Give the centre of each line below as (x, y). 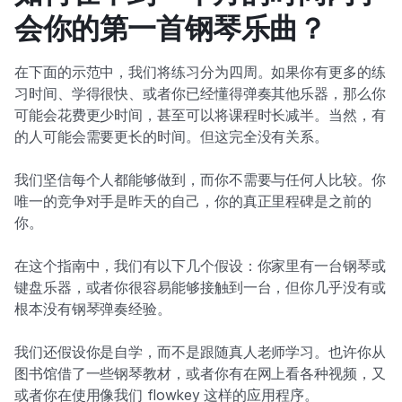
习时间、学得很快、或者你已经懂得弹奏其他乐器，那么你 (200, 93)
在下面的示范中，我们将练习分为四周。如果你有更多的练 (200, 72)
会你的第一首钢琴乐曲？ (174, 28)
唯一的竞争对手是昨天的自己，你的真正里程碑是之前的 (193, 201)
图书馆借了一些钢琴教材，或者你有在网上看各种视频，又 (200, 373)
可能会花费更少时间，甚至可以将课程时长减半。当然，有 (200, 115)
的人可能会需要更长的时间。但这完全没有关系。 (172, 136)
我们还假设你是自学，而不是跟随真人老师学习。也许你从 (200, 352)
